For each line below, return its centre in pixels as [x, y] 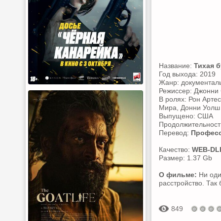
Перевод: [175, 133]
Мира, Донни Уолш [189, 108]
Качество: [175, 149]
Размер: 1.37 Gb [185, 158]
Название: [176, 66]
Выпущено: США [186, 116]
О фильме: [178, 175]
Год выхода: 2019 [187, 74]
